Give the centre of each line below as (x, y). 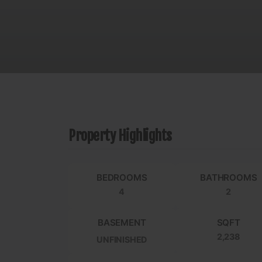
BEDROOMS (122, 178)
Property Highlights (120, 136)
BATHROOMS (229, 178)
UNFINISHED (122, 240)
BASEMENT (122, 223)
